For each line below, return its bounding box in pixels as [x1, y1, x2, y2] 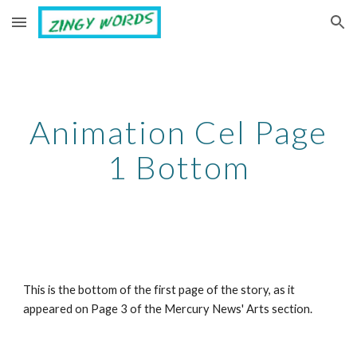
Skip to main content [13, 22, 126, 37]
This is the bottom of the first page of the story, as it [23, 283, 296, 296]
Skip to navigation [245, 22, 344, 37]
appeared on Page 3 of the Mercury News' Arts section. [23, 302, 313, 316]
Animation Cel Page [29, 113, 328, 151]
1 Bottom [107, 148, 250, 186]
